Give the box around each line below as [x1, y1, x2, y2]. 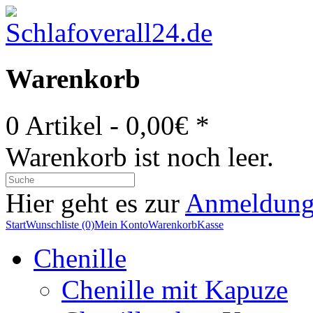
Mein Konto [94, 218, 148, 231]
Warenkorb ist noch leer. [6, 141, 274, 172]
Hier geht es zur [6, 187, 185, 218]
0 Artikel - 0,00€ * [6, 110, 210, 140]
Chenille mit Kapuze [61, 274, 288, 305]
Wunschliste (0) [26, 218, 94, 231]
